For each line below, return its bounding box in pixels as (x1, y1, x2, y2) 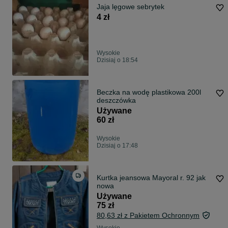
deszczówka (97, 96, 136, 105)
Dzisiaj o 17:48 (97, 142, 138, 150)
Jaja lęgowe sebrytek (97, 3, 164, 11)
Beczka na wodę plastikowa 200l (97, 88, 152, 97)
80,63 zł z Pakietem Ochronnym (97, 211, 199, 220)
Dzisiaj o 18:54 (97, 56, 138, 64)
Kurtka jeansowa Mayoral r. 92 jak (97, 174, 206, 182)
